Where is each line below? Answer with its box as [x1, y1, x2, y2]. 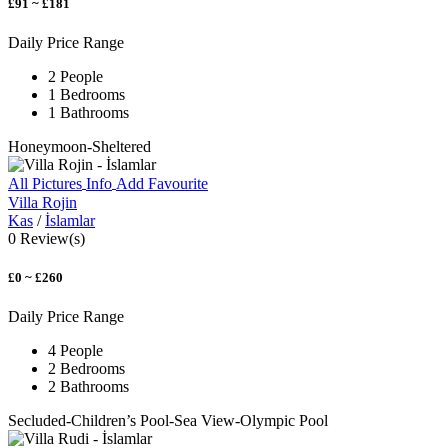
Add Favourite [116, 175, 208, 193]
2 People [48, 68, 103, 86]
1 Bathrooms [48, 104, 129, 122]
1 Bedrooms [48, 86, 125, 104]
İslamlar [45, 211, 95, 229]
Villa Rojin [8, 193, 77, 211]
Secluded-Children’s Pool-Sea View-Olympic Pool [8, 411, 328, 429]
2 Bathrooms [48, 377, 129, 395]
